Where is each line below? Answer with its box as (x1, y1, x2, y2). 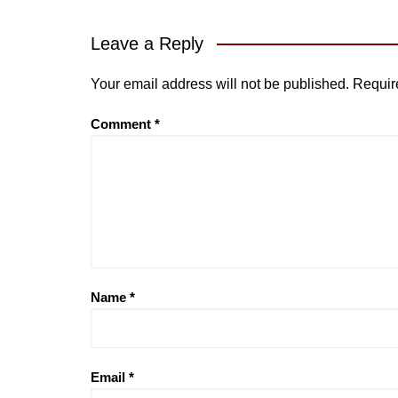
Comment (91, 115, 155, 131)
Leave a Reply (91, 33, 203, 53)
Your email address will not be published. (91, 76, 349, 92)
